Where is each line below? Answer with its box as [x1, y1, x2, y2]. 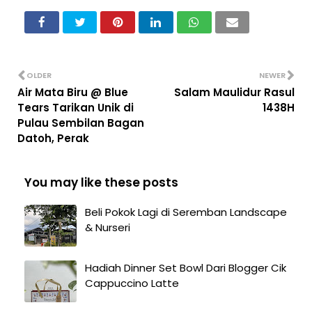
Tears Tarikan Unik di [17, 100, 134, 116]
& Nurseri [85, 220, 130, 235]
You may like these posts [24, 174, 178, 192]
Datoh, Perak [17, 131, 89, 146]
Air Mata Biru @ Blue [17, 85, 128, 100]
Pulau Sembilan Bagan [17, 116, 144, 131]
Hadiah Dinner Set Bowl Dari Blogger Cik [85, 260, 286, 276]
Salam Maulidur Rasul [174, 85, 295, 100]
